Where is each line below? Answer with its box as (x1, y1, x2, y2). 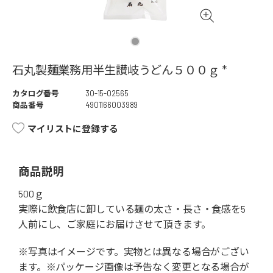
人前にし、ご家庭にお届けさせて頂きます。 (18, 218, 211, 230)
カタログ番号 (12, 88, 60, 99)
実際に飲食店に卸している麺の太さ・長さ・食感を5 (18, 203, 246, 215)
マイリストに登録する (27, 123, 118, 135)
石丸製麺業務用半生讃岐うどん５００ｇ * (12, 63, 227, 77)
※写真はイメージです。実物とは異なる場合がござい (18, 246, 249, 258)
